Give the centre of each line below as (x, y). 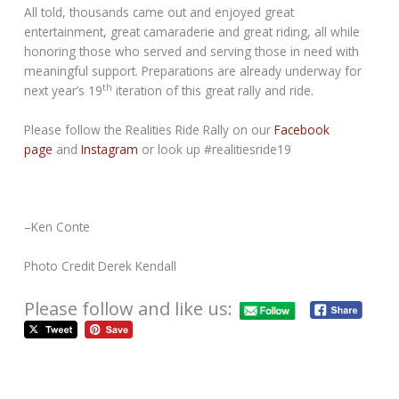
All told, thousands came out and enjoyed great (159, 12)
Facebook (302, 129)
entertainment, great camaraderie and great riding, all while (192, 31)
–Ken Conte (57, 227)
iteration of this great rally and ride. (213, 90)
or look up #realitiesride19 (215, 149)
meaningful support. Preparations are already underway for (193, 70)
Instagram (110, 149)
